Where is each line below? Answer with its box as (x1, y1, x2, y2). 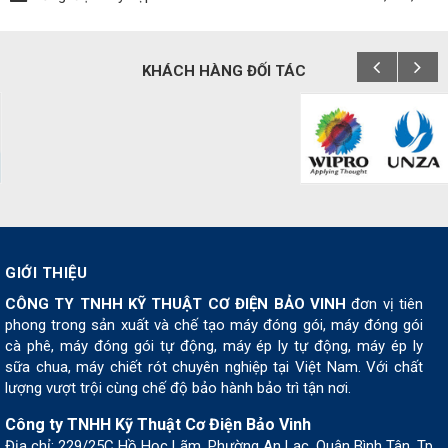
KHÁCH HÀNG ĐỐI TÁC (142, 61, 306, 80)
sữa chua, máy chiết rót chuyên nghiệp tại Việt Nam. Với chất (5, 357, 423, 376)
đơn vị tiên (345, 294, 424, 313)
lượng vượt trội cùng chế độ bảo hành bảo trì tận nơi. (5, 378, 351, 397)
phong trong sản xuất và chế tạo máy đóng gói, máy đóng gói (5, 315, 423, 334)
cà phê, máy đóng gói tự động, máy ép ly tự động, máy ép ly (5, 336, 423, 355)
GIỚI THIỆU (5, 263, 87, 282)
